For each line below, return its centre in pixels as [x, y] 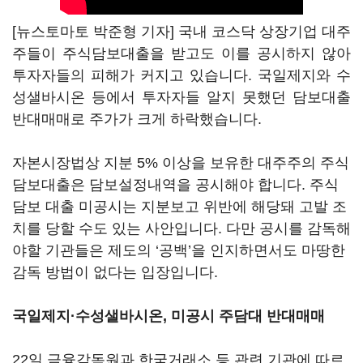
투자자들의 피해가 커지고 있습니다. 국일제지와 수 [181, 75]
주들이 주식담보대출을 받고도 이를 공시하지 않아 [181, 53]
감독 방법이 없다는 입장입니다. [115, 272]
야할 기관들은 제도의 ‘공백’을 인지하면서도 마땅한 [179, 250]
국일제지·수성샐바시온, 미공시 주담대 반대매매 [169, 316]
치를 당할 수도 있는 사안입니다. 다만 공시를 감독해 [181, 228]
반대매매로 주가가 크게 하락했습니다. [139, 119]
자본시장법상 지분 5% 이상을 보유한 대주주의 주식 [181, 163]
